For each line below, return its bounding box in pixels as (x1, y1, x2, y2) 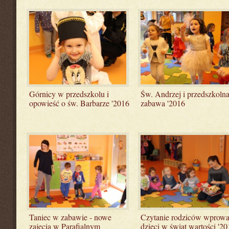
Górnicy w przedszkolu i (29, 88, 109, 99)
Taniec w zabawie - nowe (29, 212, 111, 222)
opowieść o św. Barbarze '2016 (29, 97, 129, 108)
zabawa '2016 (140, 97, 185, 108)
